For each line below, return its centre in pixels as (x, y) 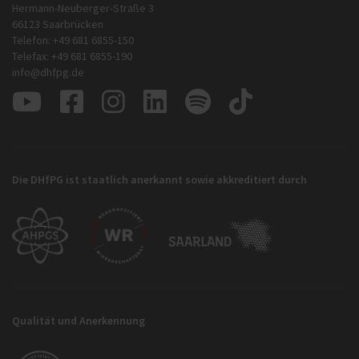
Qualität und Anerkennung (79, 320)
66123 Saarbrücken (58, 24)
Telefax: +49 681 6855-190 (72, 56)
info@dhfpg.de (48, 72)
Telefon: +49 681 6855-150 (73, 40)
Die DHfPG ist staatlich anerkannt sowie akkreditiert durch (159, 179)
